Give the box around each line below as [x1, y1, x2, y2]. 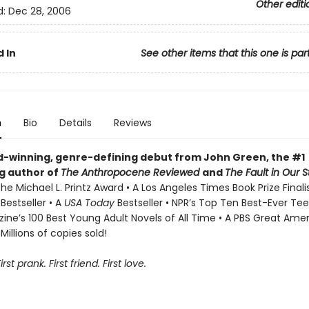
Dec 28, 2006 [8, 4, 71, 19]
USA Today [63, 196, 117, 210]
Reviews [113, 116, 152, 130]
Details [59, 116, 92, 130]
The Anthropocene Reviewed [60, 166, 202, 179]
